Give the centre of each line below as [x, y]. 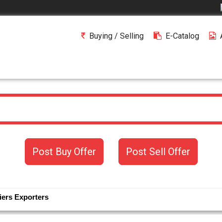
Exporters [31, 197]
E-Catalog [182, 36]
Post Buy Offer [64, 152]
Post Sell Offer [158, 152]
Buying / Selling [116, 36]
